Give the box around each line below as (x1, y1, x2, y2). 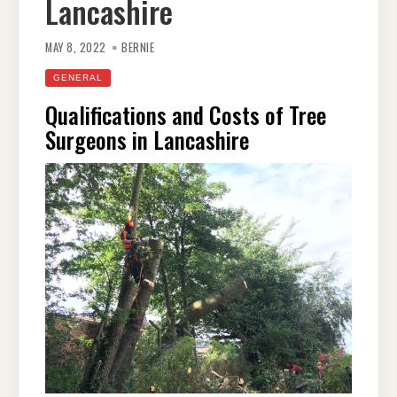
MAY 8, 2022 (45, 39, 106, 57)
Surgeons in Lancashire (45, 122, 249, 157)
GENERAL (53, 73, 103, 83)
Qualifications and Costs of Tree (45, 97, 326, 132)
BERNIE (121, 39, 155, 57)
